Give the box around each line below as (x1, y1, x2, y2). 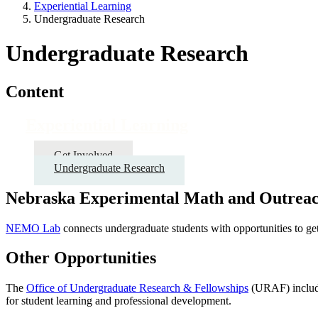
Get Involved (54, 148, 113, 161)
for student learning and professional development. (6, 295, 231, 307)
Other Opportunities (6, 248, 156, 268)
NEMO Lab (6, 221, 60, 234)
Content (6, 82, 64, 101)
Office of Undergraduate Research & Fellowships (26, 282, 248, 295)
